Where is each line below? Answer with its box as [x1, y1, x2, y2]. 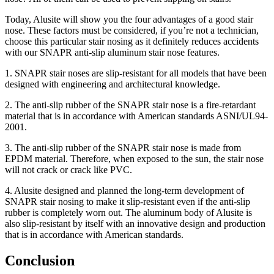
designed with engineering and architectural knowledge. [5, 79, 220, 90]
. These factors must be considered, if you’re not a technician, [23, 25, 259, 36]
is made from [188, 143, 241, 154]
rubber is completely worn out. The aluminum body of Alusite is [5, 207, 252, 218]
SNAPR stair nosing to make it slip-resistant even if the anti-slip [5, 196, 250, 207]
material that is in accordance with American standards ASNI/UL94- [5, 111, 268, 122]
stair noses [50, 68, 89, 79]
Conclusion [5, 253, 75, 269]
